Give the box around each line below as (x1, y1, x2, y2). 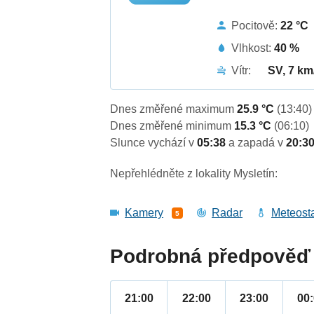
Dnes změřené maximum (110, 103, 238, 116)
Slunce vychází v (110, 137, 198, 149)
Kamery (125, 207, 164, 219)
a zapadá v (228, 137, 287, 149)
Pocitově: (231, 19, 281, 32)
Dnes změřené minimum (110, 120, 235, 132)
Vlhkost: (231, 41, 275, 54)
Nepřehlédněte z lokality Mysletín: (110, 168, 278, 180)
